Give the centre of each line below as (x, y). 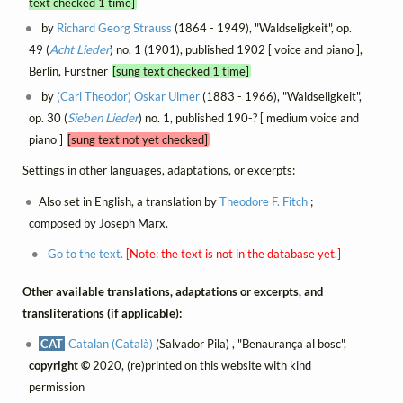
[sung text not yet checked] (138, 140)
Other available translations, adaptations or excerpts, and (173, 291)
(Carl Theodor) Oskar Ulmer (129, 97)
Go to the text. (85, 253)
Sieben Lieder (103, 118)
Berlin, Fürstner (70, 72)
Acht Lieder (79, 50)
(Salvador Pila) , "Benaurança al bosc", (250, 343)
